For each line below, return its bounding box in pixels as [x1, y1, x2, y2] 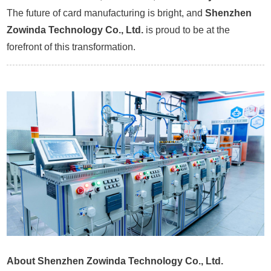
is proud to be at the [143, 25, 230, 36]
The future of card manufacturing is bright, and [7, 8, 206, 19]
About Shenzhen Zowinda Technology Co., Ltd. [7, 256, 224, 267]
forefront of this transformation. [7, 42, 136, 53]
